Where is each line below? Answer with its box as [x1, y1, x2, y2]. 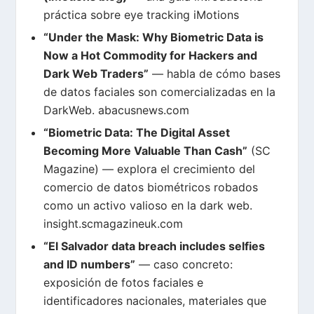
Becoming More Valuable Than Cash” [43, 144, 247, 158]
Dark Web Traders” [43, 67, 149, 81]
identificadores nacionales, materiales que [43, 294, 266, 308]
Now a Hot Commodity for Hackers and [43, 48, 257, 63]
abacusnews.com [97, 103, 189, 118]
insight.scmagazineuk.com [43, 217, 183, 231]
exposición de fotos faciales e [43, 275, 203, 290]
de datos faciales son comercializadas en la [43, 85, 275, 100]
